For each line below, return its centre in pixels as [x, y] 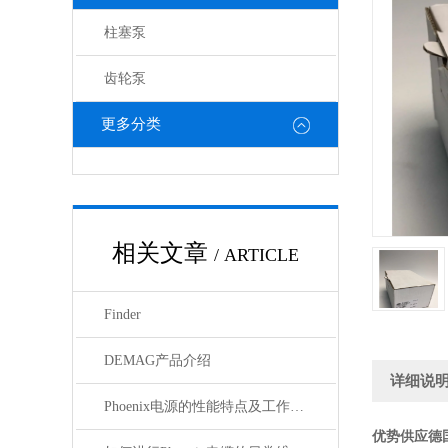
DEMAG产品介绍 [157, 360]
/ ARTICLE [256, 255]
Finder [122, 314]
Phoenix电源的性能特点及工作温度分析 [296, 406]
